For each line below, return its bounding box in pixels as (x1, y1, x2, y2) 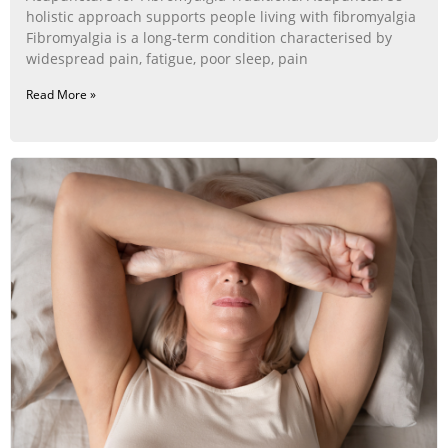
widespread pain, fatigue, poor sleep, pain (26, 48, 308, 68)
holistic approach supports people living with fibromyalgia (26, 6, 416, 26)
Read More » (26, 85, 96, 103)
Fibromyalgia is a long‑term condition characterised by (26, 27, 392, 47)
